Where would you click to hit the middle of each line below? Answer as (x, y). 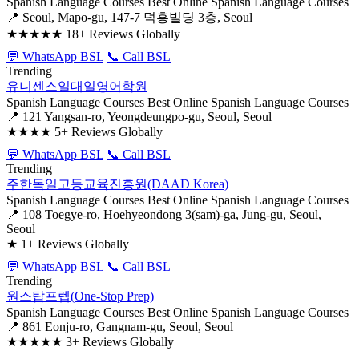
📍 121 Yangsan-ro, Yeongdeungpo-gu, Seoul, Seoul (139, 117)
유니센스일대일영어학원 (77, 86)
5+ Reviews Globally (109, 132)
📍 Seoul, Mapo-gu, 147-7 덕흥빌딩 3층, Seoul (129, 17)
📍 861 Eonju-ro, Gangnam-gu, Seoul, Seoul (120, 327)
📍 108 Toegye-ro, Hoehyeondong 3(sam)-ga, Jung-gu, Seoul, (164, 214)
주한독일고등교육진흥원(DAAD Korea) (117, 184)
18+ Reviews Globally (123, 34)
